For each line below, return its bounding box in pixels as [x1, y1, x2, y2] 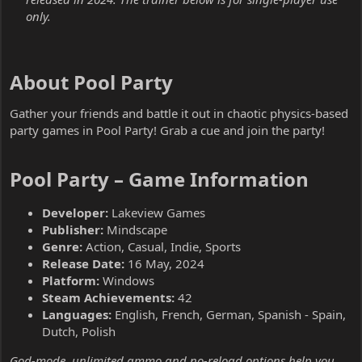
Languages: [42, 305, 112, 322]
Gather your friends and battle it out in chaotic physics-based [10, 104, 348, 121]
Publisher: [42, 221, 103, 238]
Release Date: [42, 255, 124, 271]
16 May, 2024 [124, 255, 204, 271]
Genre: [42, 238, 82, 255]
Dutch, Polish [42, 322, 116, 339]
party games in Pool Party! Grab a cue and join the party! [10, 121, 325, 138]
